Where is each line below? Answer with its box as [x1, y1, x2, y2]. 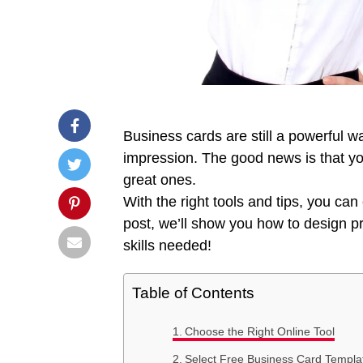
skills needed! [123, 237, 211, 254]
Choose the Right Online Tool [184, 324, 335, 338]
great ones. [123, 171, 196, 188]
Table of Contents [132, 284, 254, 301]
